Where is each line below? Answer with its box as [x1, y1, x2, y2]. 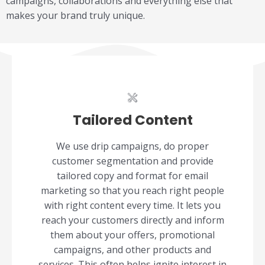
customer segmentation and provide [51, 154, 214, 168]
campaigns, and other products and [54, 243, 211, 257]
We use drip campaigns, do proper [56, 140, 209, 153]
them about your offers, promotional [50, 228, 215, 242]
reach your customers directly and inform [41, 214, 224, 227]
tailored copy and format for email [57, 169, 208, 183]
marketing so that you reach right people [41, 184, 224, 198]
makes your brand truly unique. [6, 8, 145, 22]
